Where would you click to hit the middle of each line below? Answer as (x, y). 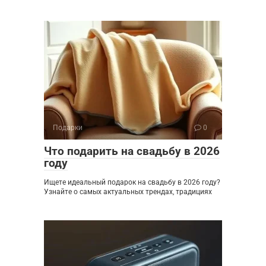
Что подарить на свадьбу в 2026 (132, 151)
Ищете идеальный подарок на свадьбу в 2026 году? (132, 182)
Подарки (68, 127)
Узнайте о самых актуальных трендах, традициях (128, 191)
